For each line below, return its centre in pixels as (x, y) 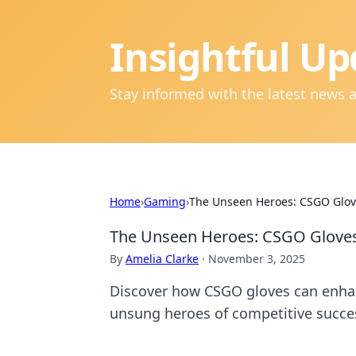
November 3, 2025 (257, 259)
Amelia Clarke (162, 259)
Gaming (165, 201)
